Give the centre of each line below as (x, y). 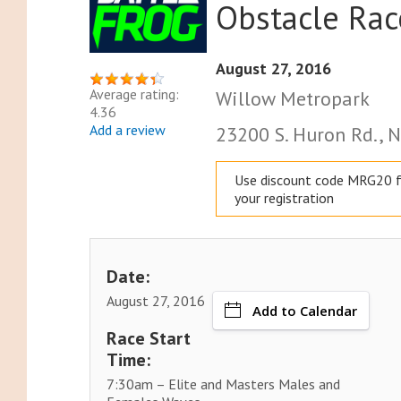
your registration (285, 198)
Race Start (149, 339)
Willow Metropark (293, 99)
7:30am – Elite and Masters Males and (224, 384)
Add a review (127, 129)
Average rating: (134, 94)
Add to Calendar (305, 311)
